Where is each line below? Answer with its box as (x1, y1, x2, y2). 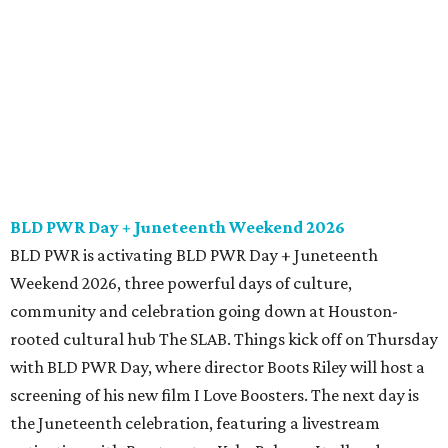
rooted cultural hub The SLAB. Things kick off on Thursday (10, 329, 438, 350)
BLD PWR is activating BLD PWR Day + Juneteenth (10, 245, 378, 266)
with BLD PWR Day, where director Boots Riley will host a (10, 357, 425, 378)
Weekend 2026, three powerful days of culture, (10, 273, 352, 294)
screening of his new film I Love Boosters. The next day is (10, 385, 419, 406)
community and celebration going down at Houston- (10, 301, 398, 322)
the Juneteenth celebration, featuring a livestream (10, 413, 380, 434)
